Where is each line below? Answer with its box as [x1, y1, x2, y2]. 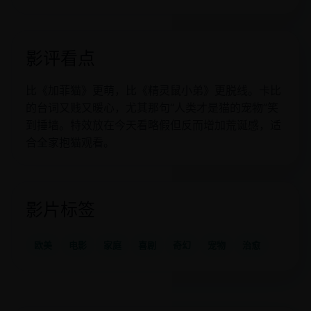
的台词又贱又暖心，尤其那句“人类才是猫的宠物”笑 [26, 101, 278, 115]
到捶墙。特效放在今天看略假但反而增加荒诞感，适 [26, 118, 281, 132]
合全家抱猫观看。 [26, 135, 115, 149]
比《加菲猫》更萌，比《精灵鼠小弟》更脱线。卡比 [26, 83, 281, 97]
